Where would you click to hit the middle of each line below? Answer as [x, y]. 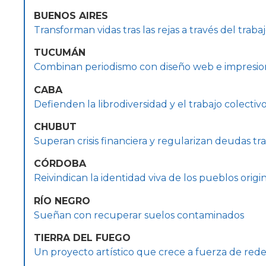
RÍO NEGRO [62, 201]
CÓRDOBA [60, 164]
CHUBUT [55, 126]
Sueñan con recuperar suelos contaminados [139, 215]
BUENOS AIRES [71, 15]
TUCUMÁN [60, 53]
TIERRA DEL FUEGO [82, 238]
